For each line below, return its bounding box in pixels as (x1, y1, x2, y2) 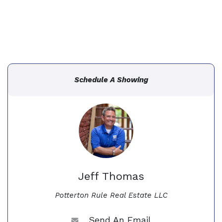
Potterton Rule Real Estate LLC (55, 191, 167, 200)
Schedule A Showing (74, 75, 148, 84)
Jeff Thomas (78, 170, 144, 182)
